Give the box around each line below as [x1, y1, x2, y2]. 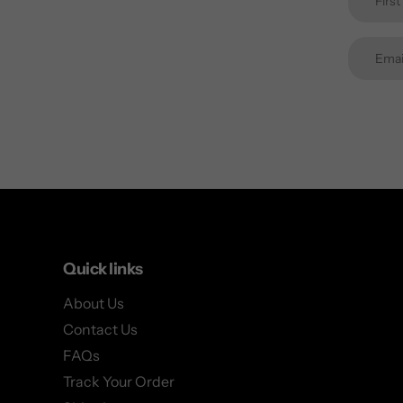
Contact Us [63, 320, 138, 339]
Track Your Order [63, 372, 175, 391]
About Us [63, 294, 124, 313]
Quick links [63, 258, 143, 279]
